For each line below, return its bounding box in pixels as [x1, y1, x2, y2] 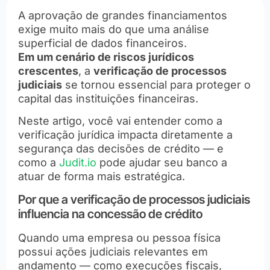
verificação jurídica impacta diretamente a [18, 128, 233, 142]
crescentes [18, 64, 78, 77]
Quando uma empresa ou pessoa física [18, 231, 221, 244]
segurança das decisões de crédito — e [18, 142, 224, 155]
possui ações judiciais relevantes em [18, 245, 208, 258]
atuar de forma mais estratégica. [18, 170, 185, 183]
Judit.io [59, 156, 96, 169]
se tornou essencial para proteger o [62, 78, 251, 91]
